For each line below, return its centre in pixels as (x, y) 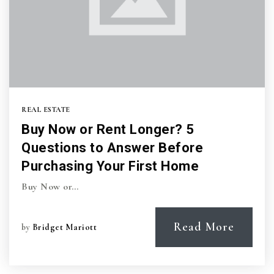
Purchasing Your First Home (110, 166)
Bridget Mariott (64, 227)
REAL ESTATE (46, 109)
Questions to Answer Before (112, 148)
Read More (204, 227)
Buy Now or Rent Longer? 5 (108, 129)
